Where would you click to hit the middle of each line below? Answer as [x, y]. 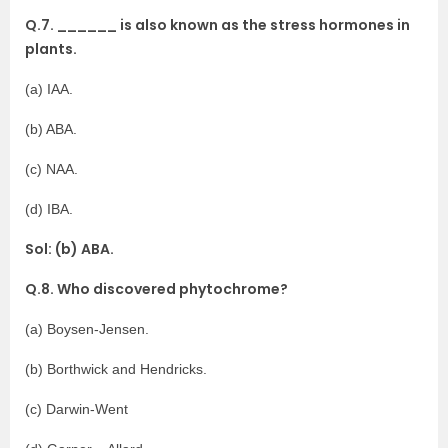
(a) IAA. [49, 89]
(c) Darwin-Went [76, 409]
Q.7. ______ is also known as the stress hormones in [217, 25]
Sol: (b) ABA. [69, 249]
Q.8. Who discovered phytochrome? [156, 289]
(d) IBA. [49, 209]
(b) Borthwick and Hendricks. [116, 369]
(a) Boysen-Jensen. [87, 329]
